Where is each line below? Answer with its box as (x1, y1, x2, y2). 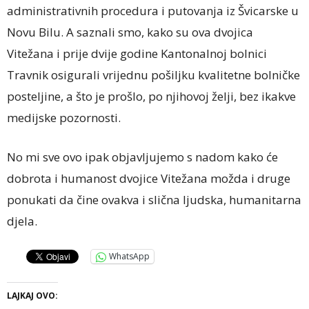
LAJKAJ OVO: (7, 289, 58, 301)
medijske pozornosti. (7, 109, 121, 126)
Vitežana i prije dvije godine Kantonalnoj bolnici (7, 45, 267, 61)
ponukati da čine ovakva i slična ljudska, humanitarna (7, 191, 301, 208)
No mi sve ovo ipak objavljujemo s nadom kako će (7, 148, 278, 165)
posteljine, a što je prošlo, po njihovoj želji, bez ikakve (7, 88, 296, 104)
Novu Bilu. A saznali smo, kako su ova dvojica (7, 23, 253, 40)
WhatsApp (109, 250, 150, 263)
